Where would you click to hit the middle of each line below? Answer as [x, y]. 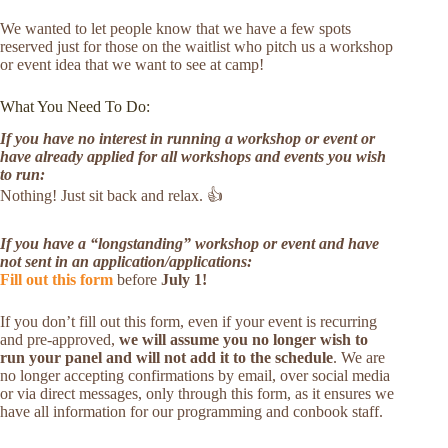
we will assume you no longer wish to [243, 340]
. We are [359, 358]
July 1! [186, 280]
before [137, 280]
